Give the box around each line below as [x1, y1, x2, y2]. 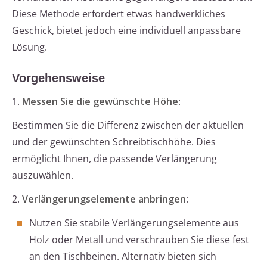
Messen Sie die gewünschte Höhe [22, 95, 178, 108]
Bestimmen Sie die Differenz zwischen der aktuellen [12, 119, 244, 132]
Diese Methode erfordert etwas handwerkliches [12, 7, 225, 21]
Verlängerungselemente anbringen [22, 193, 186, 206]
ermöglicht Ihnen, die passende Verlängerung [12, 152, 217, 166]
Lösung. [12, 41, 47, 54]
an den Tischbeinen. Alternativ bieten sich [29, 250, 216, 263]
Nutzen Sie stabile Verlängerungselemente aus [29, 216, 239, 230]
